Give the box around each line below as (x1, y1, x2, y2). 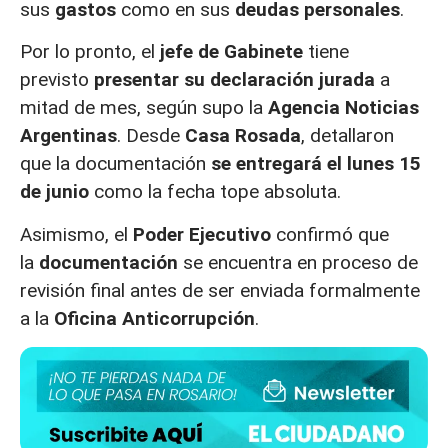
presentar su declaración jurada (94, 68, 380, 92)
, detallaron (301, 124, 394, 148)
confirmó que (276, 222, 389, 246)
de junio (20, 180, 89, 204)
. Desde (117, 124, 180, 148)
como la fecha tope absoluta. (89, 180, 341, 204)
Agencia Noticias (268, 96, 419, 120)
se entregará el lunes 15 (211, 152, 421, 176)
